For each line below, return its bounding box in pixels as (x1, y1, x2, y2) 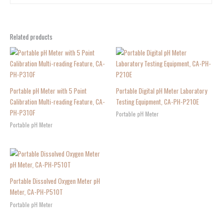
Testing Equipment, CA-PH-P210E (116, 96, 199, 107)
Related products (10, 32, 53, 42)
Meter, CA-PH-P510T (10, 187, 63, 197)
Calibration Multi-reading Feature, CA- (10, 96, 105, 107)
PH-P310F (10, 107, 35, 117)
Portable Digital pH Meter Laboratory (116, 85, 207, 96)
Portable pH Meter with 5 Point (10, 85, 87, 96)
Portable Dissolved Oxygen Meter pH (10, 176, 100, 186)
